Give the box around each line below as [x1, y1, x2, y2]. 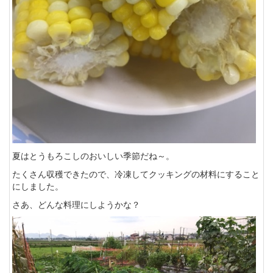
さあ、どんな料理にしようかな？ [12, 197, 140, 210]
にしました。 [12, 179, 63, 192]
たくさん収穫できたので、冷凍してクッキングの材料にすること [12, 167, 260, 180]
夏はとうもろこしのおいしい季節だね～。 [12, 149, 174, 161]
